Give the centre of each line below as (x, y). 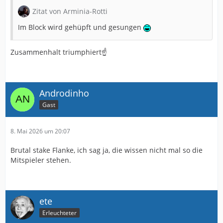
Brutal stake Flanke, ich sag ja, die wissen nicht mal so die (107, 150)
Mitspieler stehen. (41, 160)
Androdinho (64, 93)
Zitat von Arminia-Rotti (70, 11)
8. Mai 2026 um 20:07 (40, 131)
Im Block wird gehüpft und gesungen (81, 27)
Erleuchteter (59, 213)
